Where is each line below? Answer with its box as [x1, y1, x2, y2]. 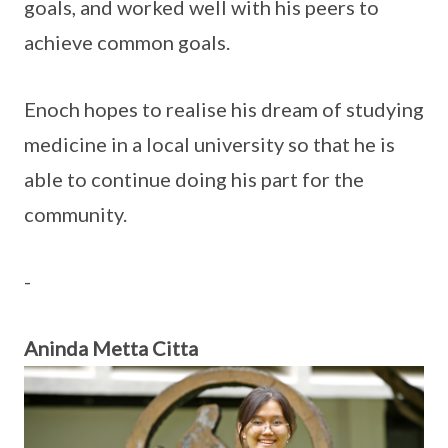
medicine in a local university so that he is [24, 131, 395, 156]
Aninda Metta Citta [24, 335, 198, 360]
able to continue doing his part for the [24, 166, 364, 191]
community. [24, 201, 127, 226]
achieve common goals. [24, 29, 230, 54]
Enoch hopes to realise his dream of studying [24, 96, 424, 121]
